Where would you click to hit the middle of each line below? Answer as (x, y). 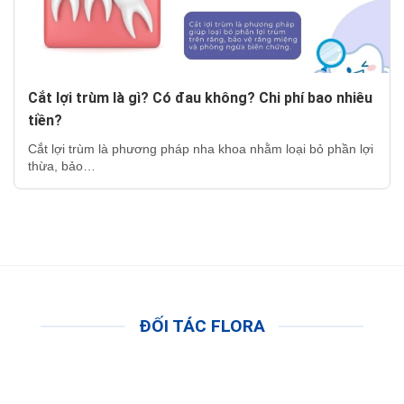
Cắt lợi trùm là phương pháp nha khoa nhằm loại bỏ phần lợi (201, 148)
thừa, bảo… (62, 165)
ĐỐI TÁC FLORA (202, 326)
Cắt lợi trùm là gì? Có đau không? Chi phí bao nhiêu (200, 97)
